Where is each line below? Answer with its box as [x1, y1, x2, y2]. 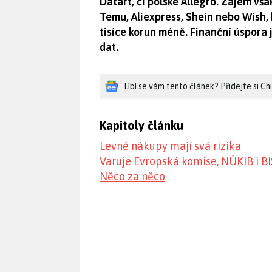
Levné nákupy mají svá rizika [100, 139, 241, 152]
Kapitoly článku [100, 118, 183, 132]
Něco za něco [100, 169, 165, 183]
